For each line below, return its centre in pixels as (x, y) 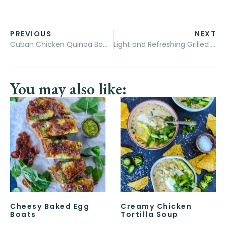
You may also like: (68, 89)
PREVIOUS (31, 34)
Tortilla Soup (150, 215)
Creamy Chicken (156, 207)
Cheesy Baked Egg (50, 207)
